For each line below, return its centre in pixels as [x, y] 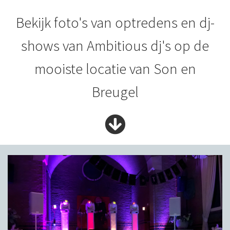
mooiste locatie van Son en [115, 69]
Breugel [115, 92]
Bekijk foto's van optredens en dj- [115, 22]
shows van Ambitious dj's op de [115, 45]
